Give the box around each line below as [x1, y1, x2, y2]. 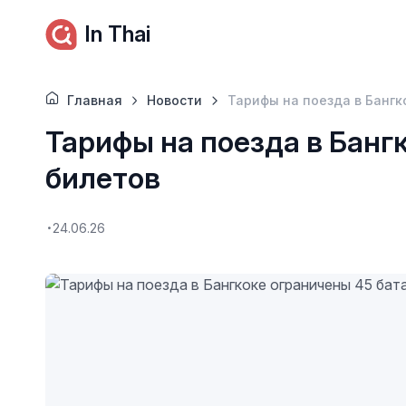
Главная [66, 92, 122, 108]
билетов [44, 160, 160, 196]
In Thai [83, 21, 150, 47]
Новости [147, 92, 203, 108]
